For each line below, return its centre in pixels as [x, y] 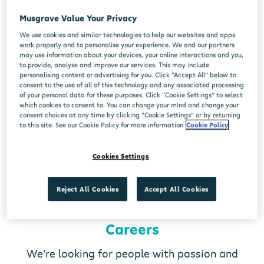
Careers [132, 230]
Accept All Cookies [176, 189]
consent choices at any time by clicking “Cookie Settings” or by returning [130, 114]
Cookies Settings [121, 156]
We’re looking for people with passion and [132, 254]
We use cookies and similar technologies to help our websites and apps [128, 34]
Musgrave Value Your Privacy [78, 18]
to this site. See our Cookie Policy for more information [102, 124]
